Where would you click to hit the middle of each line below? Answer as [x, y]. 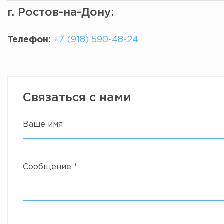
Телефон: [29, 40]
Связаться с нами [77, 98]
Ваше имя [43, 125]
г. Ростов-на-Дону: [61, 13]
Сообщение [48, 167]
